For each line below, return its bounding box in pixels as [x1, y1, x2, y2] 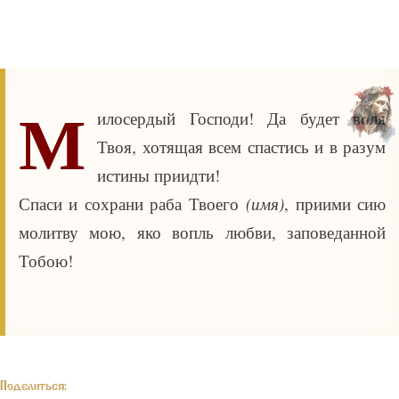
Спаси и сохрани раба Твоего [19, 192, 247, 215]
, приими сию [284, 192, 387, 215]
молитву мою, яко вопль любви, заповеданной [19, 221, 386, 243]
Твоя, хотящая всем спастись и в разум [97, 135, 386, 158]
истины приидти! [97, 164, 220, 186]
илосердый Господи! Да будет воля [97, 107, 386, 129]
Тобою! [19, 249, 73, 272]
